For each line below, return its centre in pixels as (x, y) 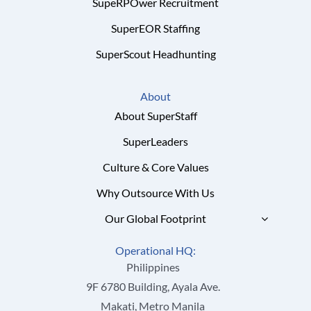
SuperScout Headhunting (155, 53)
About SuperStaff (155, 115)
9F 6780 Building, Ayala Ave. (153, 286)
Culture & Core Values (155, 167)
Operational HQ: (155, 250)
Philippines (153, 267)
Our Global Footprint (155, 218)
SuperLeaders (155, 141)
